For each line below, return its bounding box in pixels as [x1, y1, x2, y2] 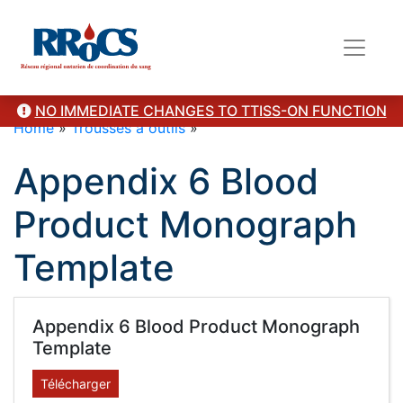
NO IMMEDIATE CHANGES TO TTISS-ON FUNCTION [34, 102, 387, 120]
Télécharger [40, 376, 111, 391]
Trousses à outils [71, 119, 185, 137]
